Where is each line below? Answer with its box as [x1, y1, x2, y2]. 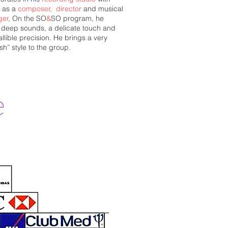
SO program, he [51, 14, 104, 23]
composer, [18, 4, 52, 13]
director [56, 4, 81, 13]
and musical [81, 4, 123, 13]
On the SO [12, 14, 46, 23]
